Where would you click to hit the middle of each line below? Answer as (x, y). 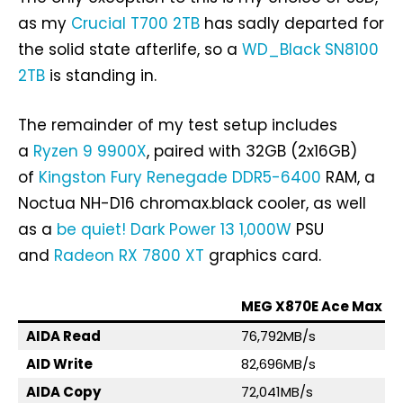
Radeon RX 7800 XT (129, 256)
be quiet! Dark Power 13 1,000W (174, 230)
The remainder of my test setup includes (178, 125)
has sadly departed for (292, 24)
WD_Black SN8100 (310, 50)
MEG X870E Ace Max (312, 307)
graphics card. (263, 256)
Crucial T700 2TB (135, 24)
